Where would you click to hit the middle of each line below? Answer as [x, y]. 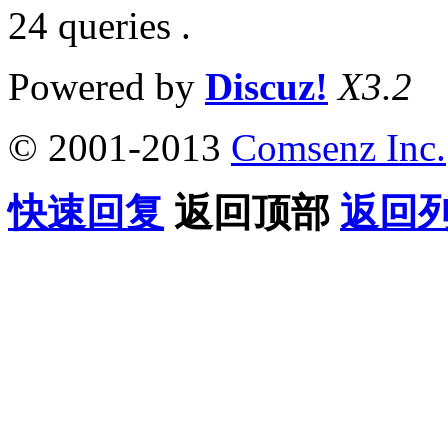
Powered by [106, 86]
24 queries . [99, 25]
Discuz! [266, 86]
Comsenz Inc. [338, 147]
